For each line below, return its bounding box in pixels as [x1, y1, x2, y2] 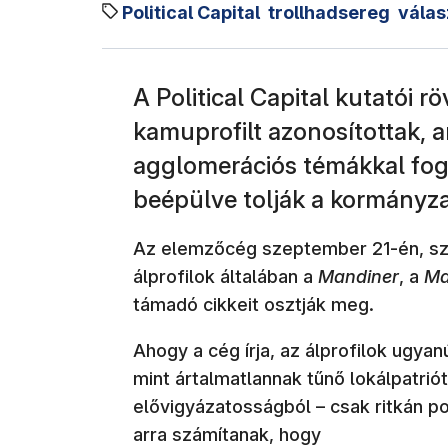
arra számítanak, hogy [133, 423, 326, 445]
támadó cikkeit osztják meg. [133, 293, 374, 315]
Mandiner [318, 265, 399, 287]
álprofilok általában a [133, 265, 318, 287]
